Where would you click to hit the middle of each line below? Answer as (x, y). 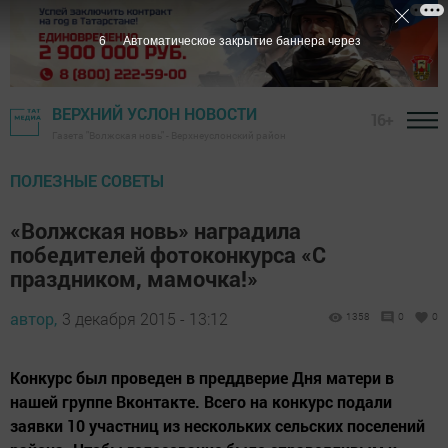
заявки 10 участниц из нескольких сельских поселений (217, 426)
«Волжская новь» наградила (155, 231)
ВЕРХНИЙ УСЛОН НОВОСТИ (154, 114)
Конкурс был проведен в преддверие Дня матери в (202, 378)
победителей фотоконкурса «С (168, 255)
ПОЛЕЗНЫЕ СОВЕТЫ (87, 181)
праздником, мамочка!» (134, 279)
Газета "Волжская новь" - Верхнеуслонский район (169, 136)
